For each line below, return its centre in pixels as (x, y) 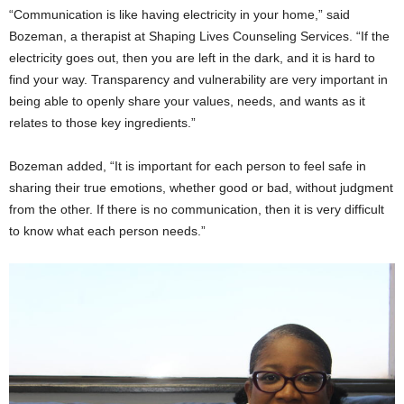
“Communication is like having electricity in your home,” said (179, 15)
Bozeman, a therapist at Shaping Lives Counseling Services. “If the (199, 37)
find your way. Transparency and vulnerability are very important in (198, 80)
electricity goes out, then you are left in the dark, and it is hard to (192, 58)
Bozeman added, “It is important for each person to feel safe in (188, 166)
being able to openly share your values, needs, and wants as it (187, 101)
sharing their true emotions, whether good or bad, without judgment (201, 188)
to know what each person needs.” (107, 231)
